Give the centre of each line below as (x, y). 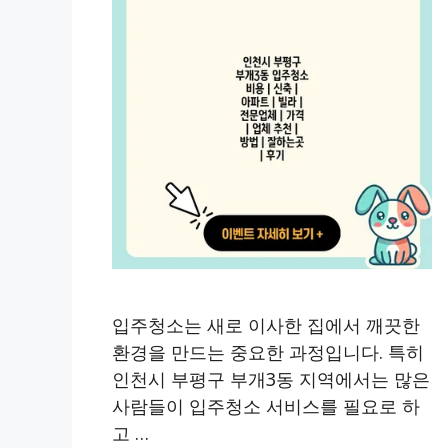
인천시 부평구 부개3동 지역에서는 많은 (271, 378)
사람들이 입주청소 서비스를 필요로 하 (266, 405)
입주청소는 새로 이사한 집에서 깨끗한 (266, 324)
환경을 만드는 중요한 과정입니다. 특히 (268, 351)
